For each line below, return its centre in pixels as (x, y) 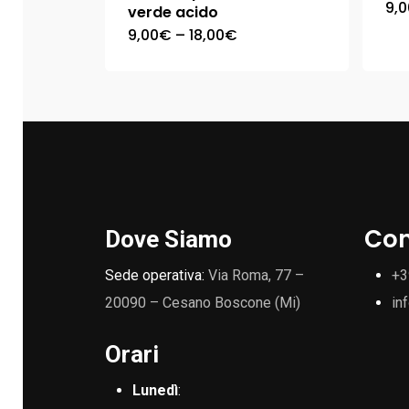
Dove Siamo (169, 239)
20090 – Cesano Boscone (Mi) (203, 302)
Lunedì (156, 390)
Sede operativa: (157, 275)
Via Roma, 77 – (257, 275)
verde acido (173, 12)
